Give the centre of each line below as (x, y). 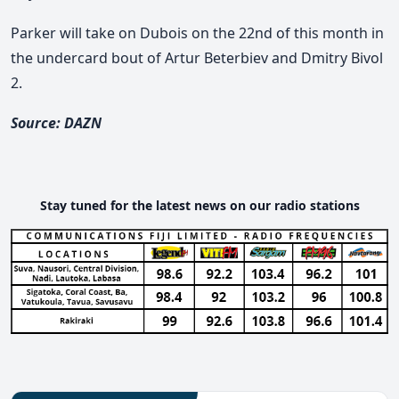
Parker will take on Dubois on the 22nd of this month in (197, 33)
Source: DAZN (56, 123)
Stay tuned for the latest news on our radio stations (199, 206)
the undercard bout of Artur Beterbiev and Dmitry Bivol (197, 57)
